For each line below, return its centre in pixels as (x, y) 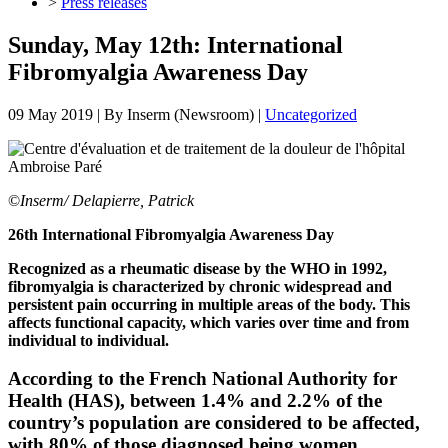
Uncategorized (311, 114)
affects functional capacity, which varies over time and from (208, 322)
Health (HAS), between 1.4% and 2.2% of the (195, 401)
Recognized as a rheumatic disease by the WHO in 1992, (197, 268)
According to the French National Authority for (202, 379)
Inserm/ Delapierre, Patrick (107, 200)
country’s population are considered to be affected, (214, 423)
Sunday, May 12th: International (175, 44)
